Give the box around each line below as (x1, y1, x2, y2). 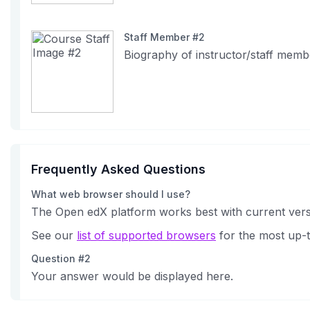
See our (31, 228, 77, 242)
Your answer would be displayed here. (31, 269, 233, 283)
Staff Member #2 (124, 31, 205, 43)
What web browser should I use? (31, 188, 190, 200)
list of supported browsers (77, 228, 216, 242)
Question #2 (31, 253, 91, 264)
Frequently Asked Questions (31, 162, 206, 176)
